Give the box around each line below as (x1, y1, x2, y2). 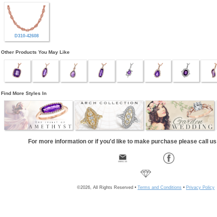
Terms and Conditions (138, 185, 182, 190)
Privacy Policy (186, 185, 215, 190)
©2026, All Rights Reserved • (77, 185, 138, 190)
